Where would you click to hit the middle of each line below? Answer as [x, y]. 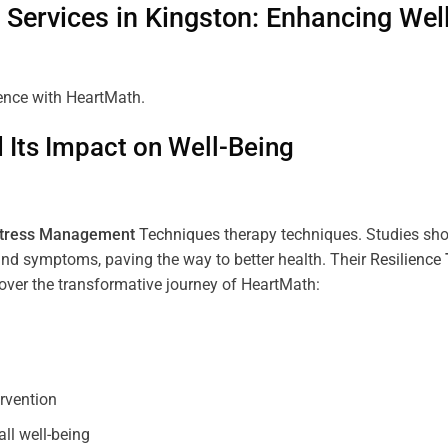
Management [87, 235]
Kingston [198, 18]
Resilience [407, 260]
